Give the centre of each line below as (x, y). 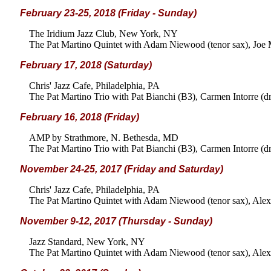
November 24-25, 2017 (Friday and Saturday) (122, 169)
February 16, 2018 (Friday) (80, 117)
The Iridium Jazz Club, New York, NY (103, 34)
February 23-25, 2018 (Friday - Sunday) (108, 13)
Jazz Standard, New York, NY (87, 242)
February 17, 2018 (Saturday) (86, 65)
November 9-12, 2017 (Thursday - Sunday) (116, 221)
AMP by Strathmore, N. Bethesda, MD (104, 138)
